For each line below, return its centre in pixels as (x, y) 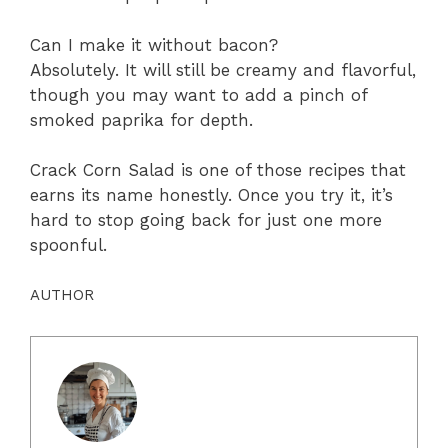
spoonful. (68, 245)
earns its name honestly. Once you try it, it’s (211, 195)
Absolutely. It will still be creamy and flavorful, (223, 69)
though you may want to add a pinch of (198, 94)
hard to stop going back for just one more (206, 220)
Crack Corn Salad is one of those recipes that (218, 170)
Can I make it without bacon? (154, 44)
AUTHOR (62, 294)
